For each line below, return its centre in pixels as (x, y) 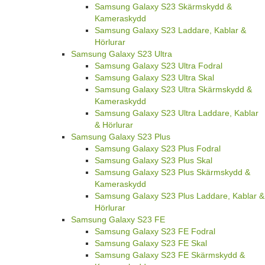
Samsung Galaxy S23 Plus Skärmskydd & (172, 172)
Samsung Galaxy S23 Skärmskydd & (163, 7)
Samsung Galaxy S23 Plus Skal (153, 161)
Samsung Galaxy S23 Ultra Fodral (159, 66)
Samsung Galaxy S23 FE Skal (151, 243)
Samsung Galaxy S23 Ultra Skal (154, 78)
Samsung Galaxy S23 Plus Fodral (158, 149)
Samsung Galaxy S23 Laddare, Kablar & (170, 30)
